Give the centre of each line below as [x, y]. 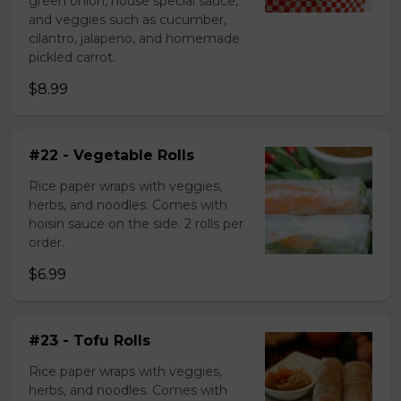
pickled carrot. [72, 57]
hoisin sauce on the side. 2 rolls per [136, 224]
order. [47, 243]
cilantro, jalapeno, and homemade [134, 38]
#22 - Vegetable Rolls [111, 155]
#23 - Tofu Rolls [90, 341]
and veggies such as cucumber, [128, 20]
